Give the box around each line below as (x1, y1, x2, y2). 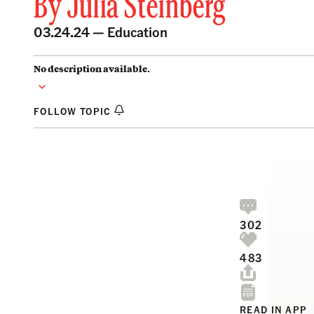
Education (107, 22, 168, 41)
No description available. (34, 62, 150, 75)
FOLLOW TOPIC (34, 104, 114, 117)
